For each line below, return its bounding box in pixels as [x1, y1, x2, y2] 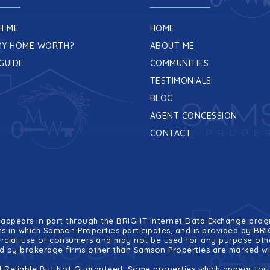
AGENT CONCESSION [149, 110, 237, 121]
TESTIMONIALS [149, 75, 212, 86]
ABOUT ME [149, 40, 195, 51]
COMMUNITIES [149, 58, 209, 69]
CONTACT [149, 128, 192, 139]
